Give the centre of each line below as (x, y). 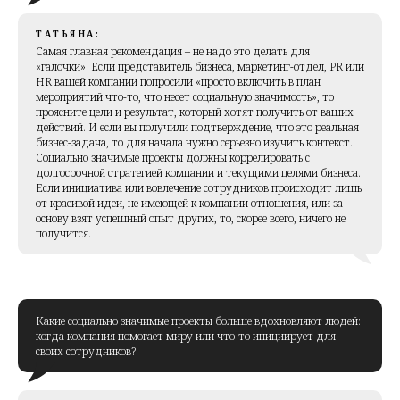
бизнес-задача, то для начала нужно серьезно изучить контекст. (194, 142)
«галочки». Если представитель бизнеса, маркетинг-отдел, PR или (200, 66)
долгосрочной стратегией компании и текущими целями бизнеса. (198, 172)
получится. (63, 233)
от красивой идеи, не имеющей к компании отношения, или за (189, 203)
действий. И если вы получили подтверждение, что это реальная (197, 127)
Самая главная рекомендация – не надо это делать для (173, 51)
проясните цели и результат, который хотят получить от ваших (195, 112)
